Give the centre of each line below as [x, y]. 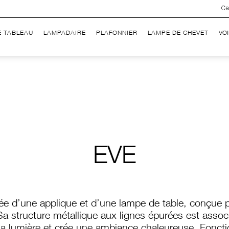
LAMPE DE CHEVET [178, 33]
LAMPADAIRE [65, 33]
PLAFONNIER [117, 33]
